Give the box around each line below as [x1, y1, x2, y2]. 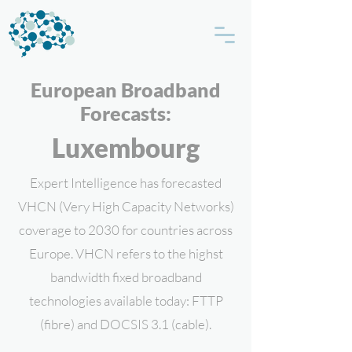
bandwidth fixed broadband [49, 269, 202, 285]
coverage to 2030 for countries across [19, 222, 233, 238]
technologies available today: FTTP [28, 292, 223, 309]
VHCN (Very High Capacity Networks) [17, 198, 234, 214]
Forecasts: [80, 101, 171, 125]
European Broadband [31, 78, 221, 101]
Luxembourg [52, 132, 200, 163]
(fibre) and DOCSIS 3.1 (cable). [40, 316, 211, 332]
